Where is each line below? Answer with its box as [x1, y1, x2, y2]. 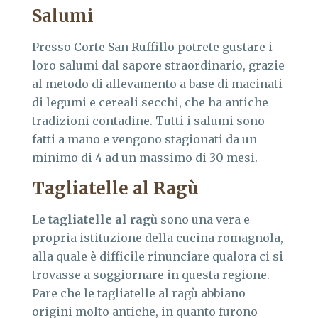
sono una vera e [158, 212, 250, 226]
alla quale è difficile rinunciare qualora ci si [32, 248, 283, 263]
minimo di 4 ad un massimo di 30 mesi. [32, 150, 258, 165]
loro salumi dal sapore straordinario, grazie [32, 57, 285, 72]
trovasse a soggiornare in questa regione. [32, 267, 270, 282]
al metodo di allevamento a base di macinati [32, 76, 283, 91]
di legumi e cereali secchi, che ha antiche [32, 94, 268, 109]
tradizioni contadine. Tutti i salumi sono [32, 113, 265, 128]
